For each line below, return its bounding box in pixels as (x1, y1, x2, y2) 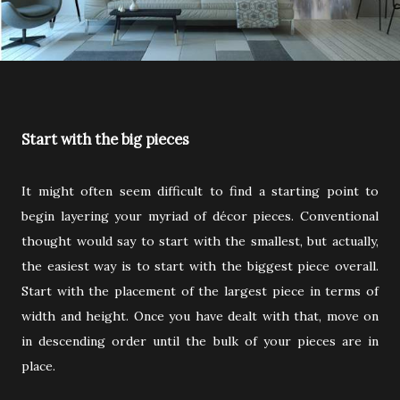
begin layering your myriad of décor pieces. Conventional (21, 208, 379, 225)
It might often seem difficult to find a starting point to (21, 183, 379, 200)
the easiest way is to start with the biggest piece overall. (21, 258, 379, 275)
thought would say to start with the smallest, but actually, (21, 233, 379, 250)
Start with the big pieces (21, 130, 189, 149)
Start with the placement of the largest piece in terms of (21, 283, 379, 300)
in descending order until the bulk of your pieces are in (21, 333, 379, 350)
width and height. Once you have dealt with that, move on (21, 308, 379, 325)
